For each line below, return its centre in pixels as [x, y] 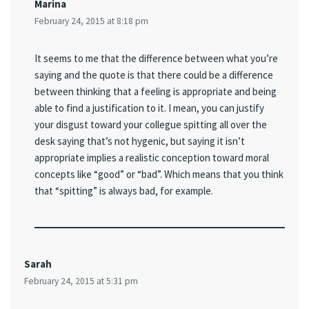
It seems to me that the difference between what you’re [156, 59]
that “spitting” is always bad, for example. [124, 191]
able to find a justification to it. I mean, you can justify [149, 108]
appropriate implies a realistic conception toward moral [152, 158]
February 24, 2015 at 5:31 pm [81, 281]
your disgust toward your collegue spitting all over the [151, 125]
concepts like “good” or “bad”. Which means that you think [159, 175]
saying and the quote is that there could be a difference [154, 75]
